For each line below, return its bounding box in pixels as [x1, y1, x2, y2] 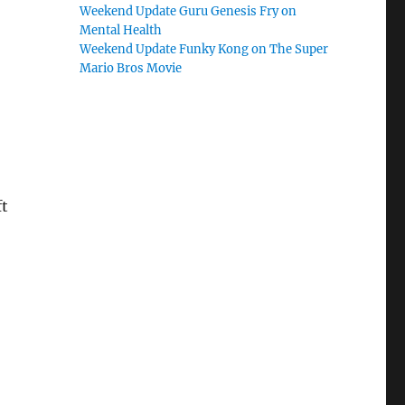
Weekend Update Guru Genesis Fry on [80, 4, 297, 19]
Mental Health [80, 23, 163, 38]
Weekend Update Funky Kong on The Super [80, 42, 329, 57]
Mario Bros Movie [80, 61, 183, 76]
